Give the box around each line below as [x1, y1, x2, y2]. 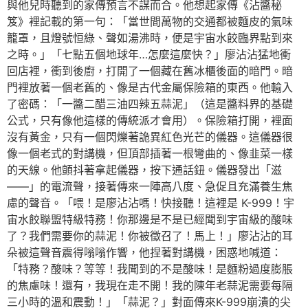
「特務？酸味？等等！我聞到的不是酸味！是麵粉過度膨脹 [7, 262, 293, 276]
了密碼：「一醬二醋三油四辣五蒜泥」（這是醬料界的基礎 [7, 97, 293, 111]
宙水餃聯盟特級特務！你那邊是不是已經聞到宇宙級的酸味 [7, 212, 293, 227]
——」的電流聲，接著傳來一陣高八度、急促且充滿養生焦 [7, 179, 293, 194]
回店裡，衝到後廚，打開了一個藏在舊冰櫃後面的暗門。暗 [7, 64, 293, 78]
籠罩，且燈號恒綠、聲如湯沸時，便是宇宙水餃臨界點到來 [7, 31, 293, 45]
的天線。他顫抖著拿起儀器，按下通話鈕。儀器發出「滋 [7, 163, 282, 177]
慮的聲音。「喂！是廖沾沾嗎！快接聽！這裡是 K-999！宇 [7, 196, 294, 210]
